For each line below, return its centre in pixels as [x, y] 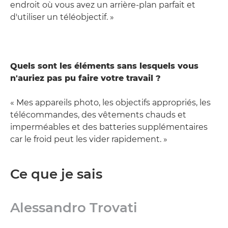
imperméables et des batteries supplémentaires [109, 127]
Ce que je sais [56, 174]
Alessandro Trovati [74, 208]
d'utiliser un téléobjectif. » [62, 17]
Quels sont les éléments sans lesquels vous [104, 66]
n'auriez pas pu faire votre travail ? [85, 78]
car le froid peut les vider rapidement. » [89, 139]
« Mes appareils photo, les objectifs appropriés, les [110, 103]
